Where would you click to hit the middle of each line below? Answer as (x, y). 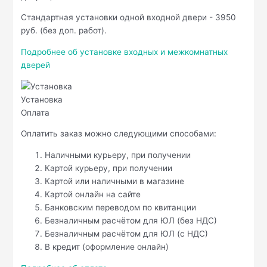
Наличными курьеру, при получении (118, 155)
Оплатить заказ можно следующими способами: (119, 134)
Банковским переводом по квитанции (121, 208)
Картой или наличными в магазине (115, 181)
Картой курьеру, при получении (109, 168)
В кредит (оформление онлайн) (107, 247)
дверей (36, 65)
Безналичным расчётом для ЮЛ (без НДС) (131, 221)
